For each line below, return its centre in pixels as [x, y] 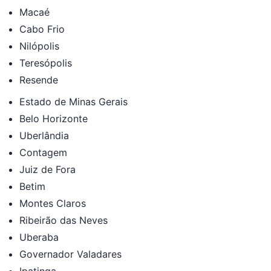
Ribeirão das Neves [64, 220]
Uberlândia [44, 135]
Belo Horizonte [54, 118]
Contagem [43, 152]
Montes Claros [53, 203]
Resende [39, 80]
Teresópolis [46, 63]
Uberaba [39, 237]
